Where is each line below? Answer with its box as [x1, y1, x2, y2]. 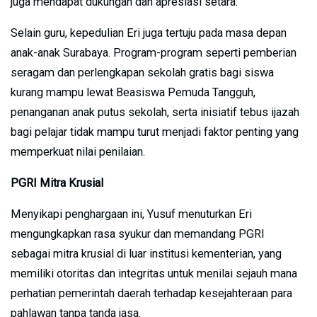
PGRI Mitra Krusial [11, 175, 103, 190]
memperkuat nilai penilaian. [11, 144, 145, 158]
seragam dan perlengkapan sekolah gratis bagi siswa [11, 65, 274, 79]
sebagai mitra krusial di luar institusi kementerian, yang [11, 246, 282, 260]
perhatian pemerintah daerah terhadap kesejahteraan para [11, 286, 292, 300]
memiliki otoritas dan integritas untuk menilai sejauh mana [11, 266, 297, 280]
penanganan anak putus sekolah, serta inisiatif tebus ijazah [11, 105, 299, 119]
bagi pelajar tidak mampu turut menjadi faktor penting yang [11, 125, 299, 139]
